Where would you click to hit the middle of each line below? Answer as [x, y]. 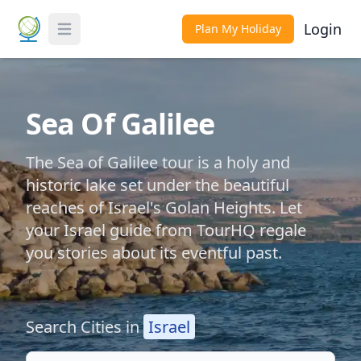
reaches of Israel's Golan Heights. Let [164, 207]
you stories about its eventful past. [154, 253]
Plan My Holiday [238, 29]
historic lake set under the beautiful [158, 185]
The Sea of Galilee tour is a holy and [158, 162]
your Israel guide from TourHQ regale [166, 230]
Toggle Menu [94, 37]
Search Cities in [85, 327]
